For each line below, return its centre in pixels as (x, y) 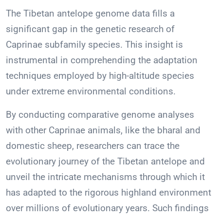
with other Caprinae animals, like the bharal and (103, 130)
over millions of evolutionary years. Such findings (107, 208)
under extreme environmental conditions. (91, 91)
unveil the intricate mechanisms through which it (105, 177)
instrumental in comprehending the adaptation (102, 60)
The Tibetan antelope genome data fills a (90, 14)
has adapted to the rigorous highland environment (109, 193)
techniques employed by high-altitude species (100, 76)
